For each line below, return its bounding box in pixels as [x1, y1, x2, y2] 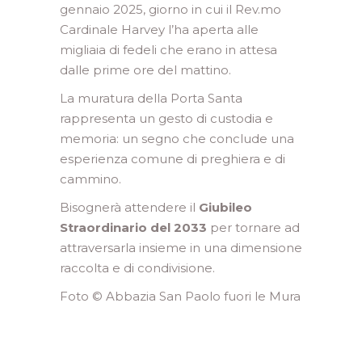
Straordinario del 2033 [60, 220, 207, 235]
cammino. [60, 171, 121, 187]
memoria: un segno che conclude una [60, 131, 294, 146]
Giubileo [196, 200, 252, 215]
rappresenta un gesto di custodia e [60, 111, 273, 126]
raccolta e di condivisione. [60, 260, 215, 276]
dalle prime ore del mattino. [60, 62, 231, 78]
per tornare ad [207, 220, 300, 235]
